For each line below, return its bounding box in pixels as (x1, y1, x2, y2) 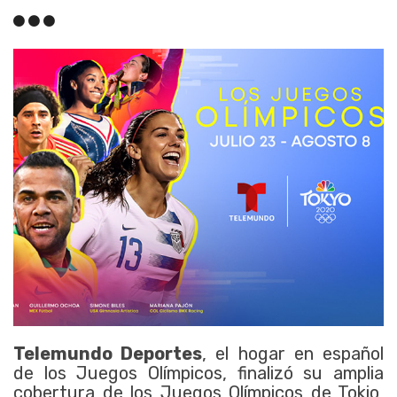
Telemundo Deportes (13, 343, 203, 365)
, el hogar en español (202, 343, 385, 365)
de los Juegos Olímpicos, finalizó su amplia (13, 362, 384, 385)
